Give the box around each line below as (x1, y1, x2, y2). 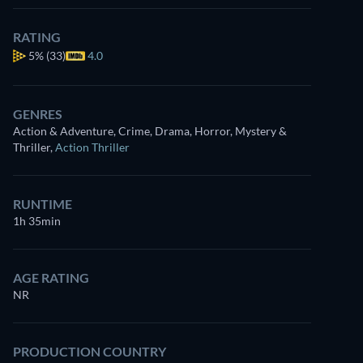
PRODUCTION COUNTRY (13, 344, 166, 359)
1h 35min (13, 214, 61, 228)
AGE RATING (13, 270, 89, 285)
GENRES (13, 106, 62, 122)
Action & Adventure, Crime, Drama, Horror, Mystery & (13, 124, 287, 138)
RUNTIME (13, 196, 72, 211)
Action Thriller (55, 140, 130, 154)
